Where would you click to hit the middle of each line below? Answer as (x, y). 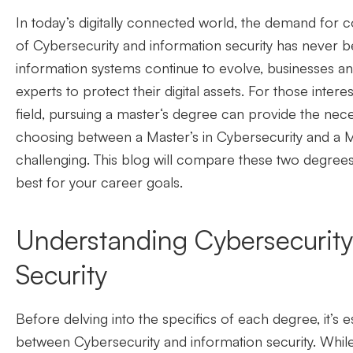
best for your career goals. (99, 182)
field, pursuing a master (88, 114)
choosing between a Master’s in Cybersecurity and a (180, 137)
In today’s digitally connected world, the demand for (179, 22)
